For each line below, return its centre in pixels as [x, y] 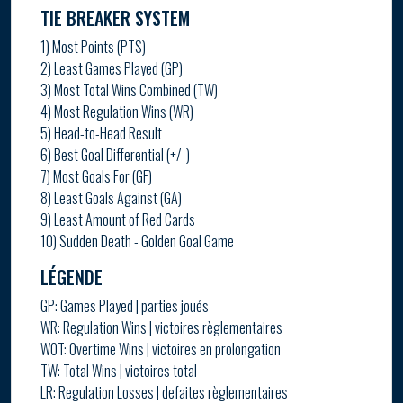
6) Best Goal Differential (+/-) [115, 154]
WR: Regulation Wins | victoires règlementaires [161, 327]
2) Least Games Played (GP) [112, 68]
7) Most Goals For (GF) [96, 176]
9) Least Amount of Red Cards [118, 219]
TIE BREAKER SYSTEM [115, 18]
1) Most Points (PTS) [93, 46]
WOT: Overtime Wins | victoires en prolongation [161, 349]
